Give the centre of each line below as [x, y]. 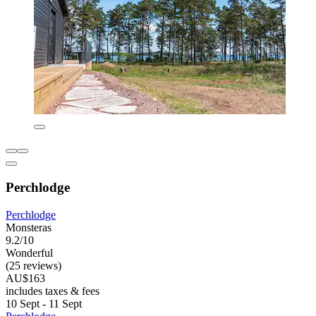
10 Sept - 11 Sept [44, 303]
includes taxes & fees [53, 291]
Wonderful [29, 253]
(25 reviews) [34, 265]
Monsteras [29, 227]
